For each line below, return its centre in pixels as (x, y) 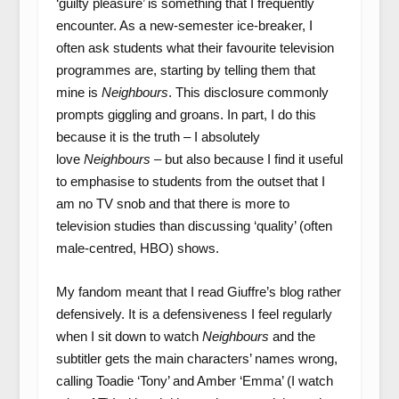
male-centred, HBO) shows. (137, 248)
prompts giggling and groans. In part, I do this (186, 114)
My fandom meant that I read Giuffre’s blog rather (198, 292)
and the (292, 336)
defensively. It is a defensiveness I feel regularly (194, 314)
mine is (78, 92)
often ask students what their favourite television (195, 48)
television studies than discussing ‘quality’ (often (194, 226)
